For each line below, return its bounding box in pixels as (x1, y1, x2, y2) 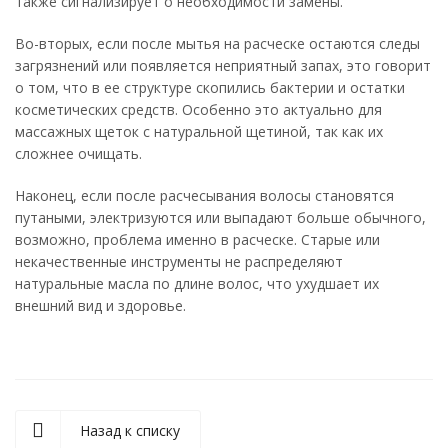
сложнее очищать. (15, 144, 142, 163)
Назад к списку (80, 421, 180, 440)
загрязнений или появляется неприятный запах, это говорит (15, 56, 431, 75)
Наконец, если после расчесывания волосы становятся (15, 186, 394, 205)
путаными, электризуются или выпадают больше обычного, (15, 208, 426, 227)
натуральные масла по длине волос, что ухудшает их (15, 274, 379, 293)
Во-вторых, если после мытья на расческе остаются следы (15, 34, 420, 53)
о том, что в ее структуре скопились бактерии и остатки (15, 78, 405, 97)
